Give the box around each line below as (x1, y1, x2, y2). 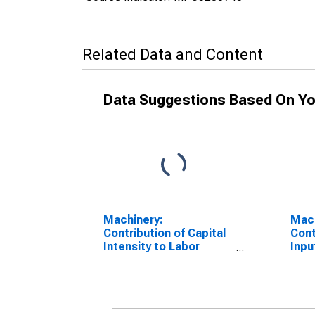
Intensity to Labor (103, 240, 200, 253)
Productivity (103, 253, 169, 266)
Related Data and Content (82, 46, 263, 63)
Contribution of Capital (103, 226, 226, 240)
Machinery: (103, 213, 163, 226)
